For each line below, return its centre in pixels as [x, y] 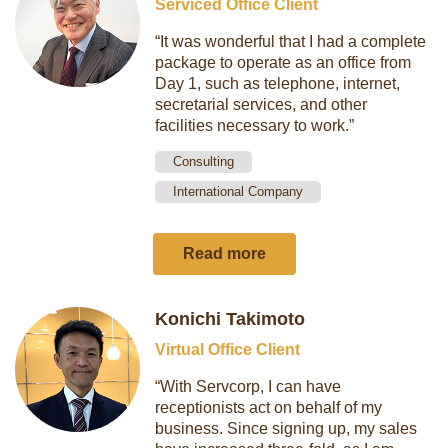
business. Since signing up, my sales [286, 428]
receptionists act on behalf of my [269, 407]
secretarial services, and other [261, 104]
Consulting [204, 161]
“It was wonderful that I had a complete [291, 41]
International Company [238, 191]
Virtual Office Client [228, 349]
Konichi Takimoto [230, 319]
